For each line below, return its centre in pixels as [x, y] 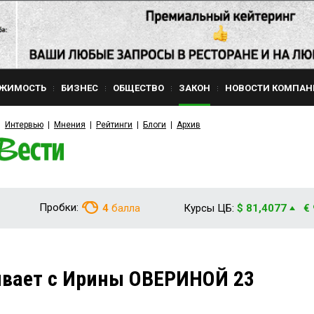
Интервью [24, 125]
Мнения [70, 125]
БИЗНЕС [80, 88]
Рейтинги [114, 125]
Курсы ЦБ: [209, 208]
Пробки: [59, 207]
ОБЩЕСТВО [138, 88]
